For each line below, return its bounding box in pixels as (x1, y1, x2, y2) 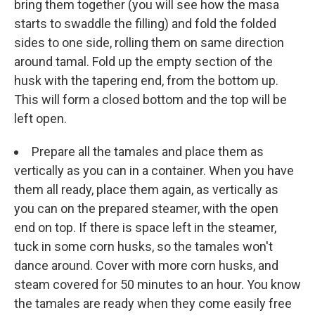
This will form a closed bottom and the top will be (14, 91, 287, 107)
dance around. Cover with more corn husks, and (14, 257, 278, 273)
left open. (14, 110, 67, 126)
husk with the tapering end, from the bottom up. (14, 72, 278, 88)
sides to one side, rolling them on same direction (14, 34, 284, 50)
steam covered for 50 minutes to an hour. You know (14, 276, 301, 292)
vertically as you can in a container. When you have (14, 162, 294, 178)
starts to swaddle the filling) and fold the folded (14, 15, 276, 31)
